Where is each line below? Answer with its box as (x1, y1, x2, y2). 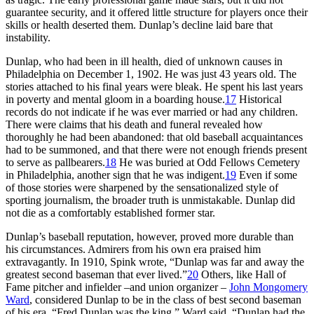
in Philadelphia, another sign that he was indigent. (6, 168, 225, 181)
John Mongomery (229, 280, 308, 293)
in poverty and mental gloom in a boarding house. (6, 93, 225, 105)
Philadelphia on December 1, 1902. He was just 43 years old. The (6, 67, 296, 80)
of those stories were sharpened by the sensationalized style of (6, 181, 278, 193)
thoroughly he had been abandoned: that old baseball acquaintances (6, 130, 303, 143)
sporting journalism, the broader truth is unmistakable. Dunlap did (6, 193, 295, 206)
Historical (236, 93, 282, 105)
